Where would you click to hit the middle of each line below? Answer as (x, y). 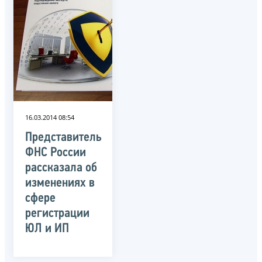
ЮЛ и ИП (47, 229)
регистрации (57, 213)
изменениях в (60, 183)
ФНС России (56, 153)
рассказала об (61, 168)
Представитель (63, 137)
